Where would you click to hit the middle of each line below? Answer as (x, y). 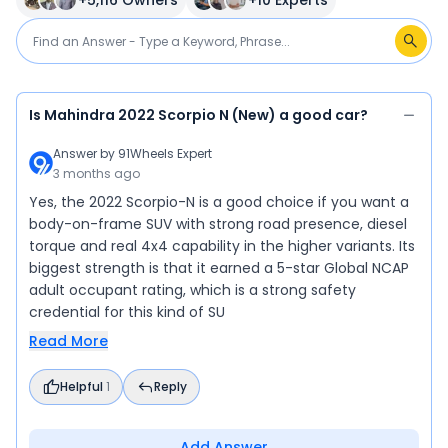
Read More (68, 341)
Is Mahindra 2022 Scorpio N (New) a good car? (198, 115)
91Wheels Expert (165, 154)
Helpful (83, 387)
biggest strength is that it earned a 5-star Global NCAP (219, 268)
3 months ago (96, 174)
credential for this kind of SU (127, 312)
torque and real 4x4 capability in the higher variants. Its (222, 246)
